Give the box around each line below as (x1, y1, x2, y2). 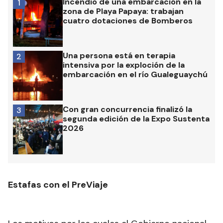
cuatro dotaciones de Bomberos (63, 15, 193, 26)
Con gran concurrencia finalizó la (63, 104, 192, 115)
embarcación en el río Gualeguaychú (63, 69, 208, 80)
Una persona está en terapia (63, 50, 175, 61)
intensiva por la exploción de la (63, 60, 185, 71)
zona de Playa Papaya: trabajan (63, 6, 184, 17)
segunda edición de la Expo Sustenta (63, 113, 210, 124)
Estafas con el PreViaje (8, 179, 108, 191)
